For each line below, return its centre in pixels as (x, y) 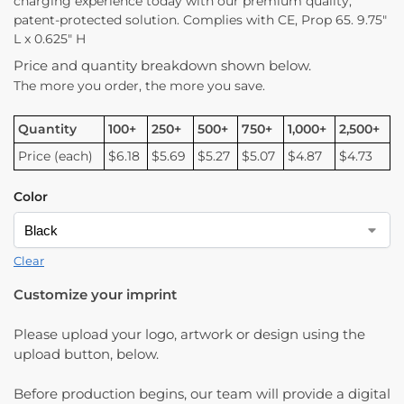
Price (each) (56, 156)
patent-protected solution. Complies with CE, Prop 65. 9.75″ (200, 19)
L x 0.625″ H (50, 38)
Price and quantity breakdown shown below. (162, 65)
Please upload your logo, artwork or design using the (189, 335)
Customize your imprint (95, 295)
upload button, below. (86, 354)
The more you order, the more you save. (139, 85)
